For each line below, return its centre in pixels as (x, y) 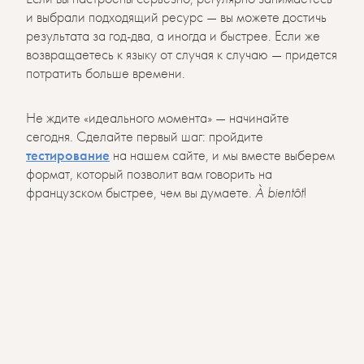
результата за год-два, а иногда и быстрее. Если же (173, 35)
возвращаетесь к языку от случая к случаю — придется (182, 54)
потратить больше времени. (106, 72)
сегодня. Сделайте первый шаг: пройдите (145, 136)
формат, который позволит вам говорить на (149, 173)
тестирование (68, 154)
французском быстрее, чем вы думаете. (141, 192)
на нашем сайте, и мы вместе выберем (222, 154)
